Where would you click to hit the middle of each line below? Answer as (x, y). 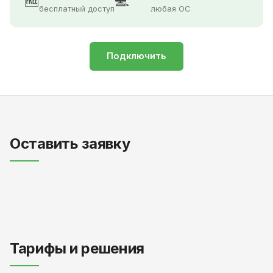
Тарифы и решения (77, 249)
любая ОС (170, 9)
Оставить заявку (70, 144)
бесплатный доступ (77, 9)
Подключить (136, 56)
